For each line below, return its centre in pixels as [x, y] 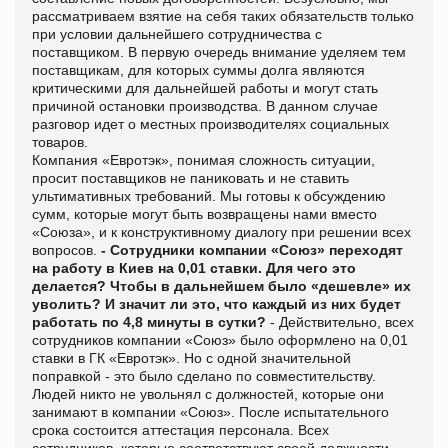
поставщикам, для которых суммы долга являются [198, 69]
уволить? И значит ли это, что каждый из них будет [216, 303]
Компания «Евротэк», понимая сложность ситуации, [203, 159]
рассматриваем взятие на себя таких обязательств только [223, 15]
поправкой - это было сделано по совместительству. [204, 375]
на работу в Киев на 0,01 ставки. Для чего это [194, 267]
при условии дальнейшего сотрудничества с [177, 33]
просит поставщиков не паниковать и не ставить [190, 177]
